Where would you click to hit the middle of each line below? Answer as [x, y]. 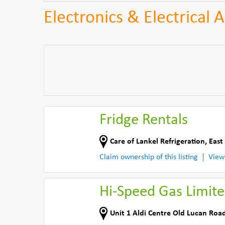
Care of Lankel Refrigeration [157, 141]
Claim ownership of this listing [149, 157]
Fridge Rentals [144, 120]
